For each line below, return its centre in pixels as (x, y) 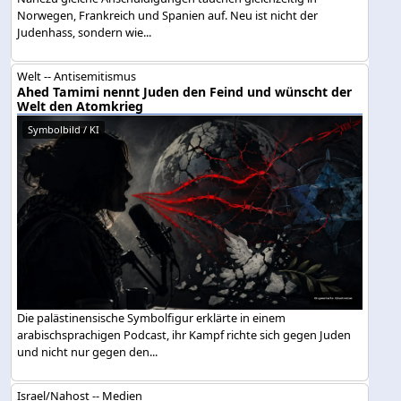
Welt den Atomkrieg (81, 106)
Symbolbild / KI (64, 129)
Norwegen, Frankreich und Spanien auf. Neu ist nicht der (168, 15)
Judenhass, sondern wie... (85, 32)
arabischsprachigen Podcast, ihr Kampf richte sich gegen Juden (184, 334)
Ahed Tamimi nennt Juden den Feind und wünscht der (185, 91)
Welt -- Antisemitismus (77, 76)
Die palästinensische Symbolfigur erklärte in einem (152, 317)
